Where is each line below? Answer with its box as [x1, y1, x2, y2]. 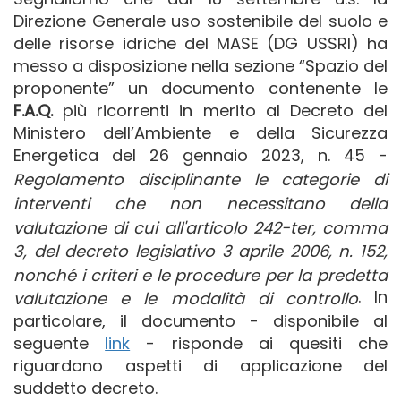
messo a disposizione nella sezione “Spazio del [13, 55, 388, 78]
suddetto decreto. [13, 376, 158, 399]
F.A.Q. [13, 99, 53, 123]
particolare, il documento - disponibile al [13, 309, 388, 332]
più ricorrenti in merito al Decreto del [53, 99, 388, 123]
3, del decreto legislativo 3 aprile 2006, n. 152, [13, 239, 388, 262]
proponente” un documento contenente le [13, 77, 388, 100]
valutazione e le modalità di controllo [13, 286, 358, 310]
